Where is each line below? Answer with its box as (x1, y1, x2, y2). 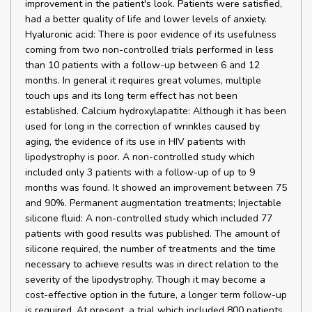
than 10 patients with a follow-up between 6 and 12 (25, 58, 260, 72)
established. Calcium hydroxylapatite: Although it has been (25, 104, 286, 118)
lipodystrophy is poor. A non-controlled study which (25, 150, 255, 164)
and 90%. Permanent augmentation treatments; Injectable (25, 196, 281, 210)
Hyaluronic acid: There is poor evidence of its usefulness (25, 28, 276, 41)
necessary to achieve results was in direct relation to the (25, 258, 279, 271)
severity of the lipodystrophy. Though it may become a (25, 273, 265, 286)
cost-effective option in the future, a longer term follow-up (25, 288, 287, 302)
